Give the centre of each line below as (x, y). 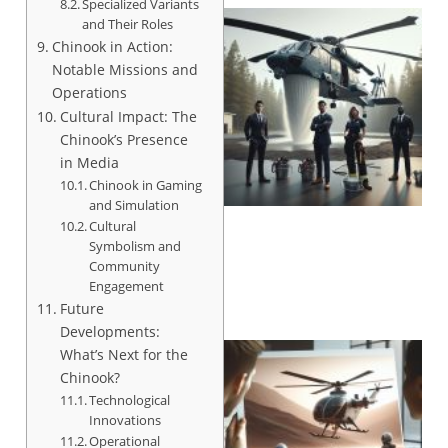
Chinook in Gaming (146, 184)
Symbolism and (135, 245)
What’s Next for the (123, 354)
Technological (130, 399)
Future (81, 308)
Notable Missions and (124, 69)
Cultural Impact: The (128, 116)
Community (125, 265)
